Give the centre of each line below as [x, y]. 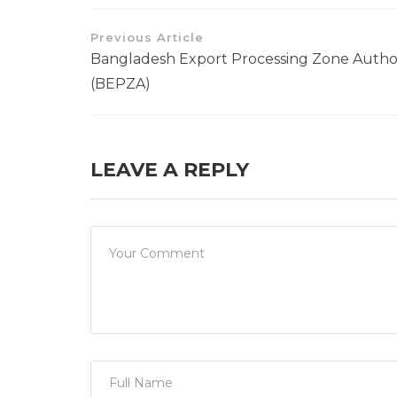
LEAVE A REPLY [170, 169]
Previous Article [147, 37]
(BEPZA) [121, 83]
